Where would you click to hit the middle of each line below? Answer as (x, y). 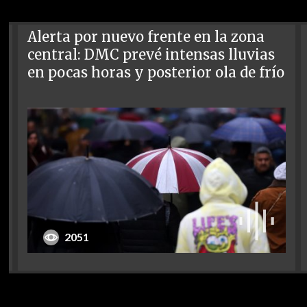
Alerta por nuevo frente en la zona (146, 37)
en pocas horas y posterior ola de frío (156, 72)
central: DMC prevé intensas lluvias (151, 54)
